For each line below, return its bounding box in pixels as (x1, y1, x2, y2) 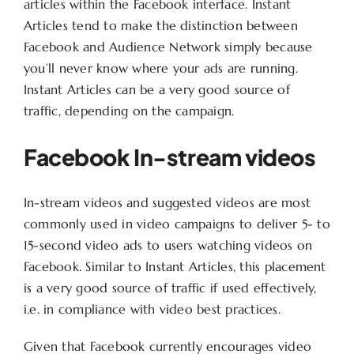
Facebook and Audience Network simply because (23, 39, 313, 55)
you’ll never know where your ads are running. (23, 60, 298, 77)
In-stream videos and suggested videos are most (23, 194, 311, 211)
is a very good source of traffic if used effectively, (23, 280, 317, 296)
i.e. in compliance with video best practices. (23, 301, 281, 318)
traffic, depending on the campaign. (23, 103, 235, 119)
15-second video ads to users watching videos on (23, 237, 313, 254)
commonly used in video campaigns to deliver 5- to (23, 216, 330, 232)
